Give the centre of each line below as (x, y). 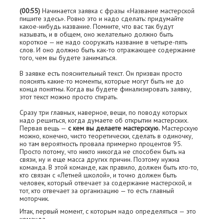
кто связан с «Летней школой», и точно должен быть (98, 175)
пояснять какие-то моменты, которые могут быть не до (102, 81)
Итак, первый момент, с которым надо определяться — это (108, 211)
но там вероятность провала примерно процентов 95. (101, 144)
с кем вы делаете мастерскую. (114, 128)
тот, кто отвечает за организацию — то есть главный (97, 191)
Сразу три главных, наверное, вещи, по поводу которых (103, 112)
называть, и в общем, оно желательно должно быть (96, 34)
